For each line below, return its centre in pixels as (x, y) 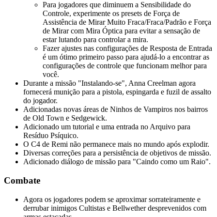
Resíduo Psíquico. (51, 136)
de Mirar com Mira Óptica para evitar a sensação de (121, 31)
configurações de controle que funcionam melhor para (125, 66)
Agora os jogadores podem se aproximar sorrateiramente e (112, 199)
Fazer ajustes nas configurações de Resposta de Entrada (127, 48)
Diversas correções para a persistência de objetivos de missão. (117, 153)
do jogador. (40, 101)
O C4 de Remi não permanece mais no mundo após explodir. (116, 144)
